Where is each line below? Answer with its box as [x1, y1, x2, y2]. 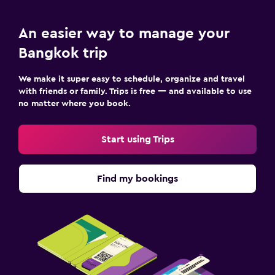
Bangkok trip [18, 46, 107, 61]
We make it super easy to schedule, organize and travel [18, 75, 245, 83]
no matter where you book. [18, 99, 131, 108]
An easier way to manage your [18, 26, 230, 41]
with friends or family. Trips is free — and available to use [18, 87, 252, 96]
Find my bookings [97, 174, 178, 184]
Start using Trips [101, 134, 174, 144]
